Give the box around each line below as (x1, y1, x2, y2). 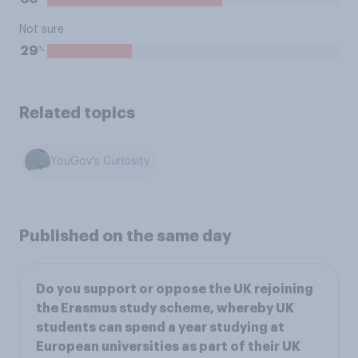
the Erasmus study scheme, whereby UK (36, 301, 294, 315)
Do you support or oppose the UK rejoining (36, 282, 313, 296)
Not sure (19, 24, 64, 35)
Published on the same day (19, 227, 232, 244)
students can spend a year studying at (36, 320, 284, 334)
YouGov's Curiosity (50, 156, 150, 168)
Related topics (19, 105, 135, 121)
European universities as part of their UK (36, 340, 300, 353)
